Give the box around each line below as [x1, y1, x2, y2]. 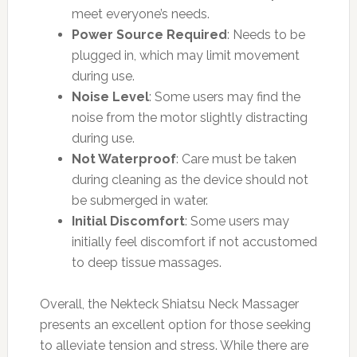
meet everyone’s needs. [71, 6, 210, 22]
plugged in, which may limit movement [71, 47, 300, 63]
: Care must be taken [175, 151, 296, 167]
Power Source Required [71, 26, 227, 42]
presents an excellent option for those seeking [39, 316, 311, 332]
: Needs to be [226, 26, 305, 42]
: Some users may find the [148, 88, 300, 104]
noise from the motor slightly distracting [71, 109, 308, 125]
